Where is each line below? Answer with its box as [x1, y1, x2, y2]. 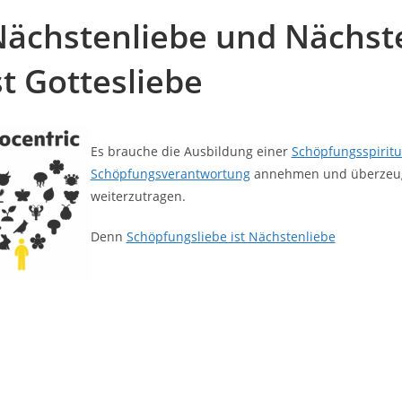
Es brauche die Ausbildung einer [90, 142, 292, 160]
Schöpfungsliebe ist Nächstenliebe [126, 227, 336, 245]
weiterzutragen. [90, 187, 186, 205]
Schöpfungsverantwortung [90, 164, 250, 182]
